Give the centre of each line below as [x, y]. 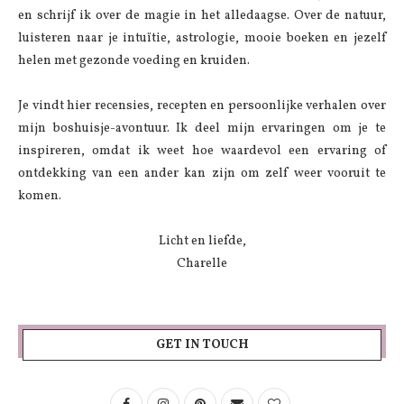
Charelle [202, 263]
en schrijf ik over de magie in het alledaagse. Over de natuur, [202, 15]
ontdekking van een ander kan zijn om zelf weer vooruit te [202, 173]
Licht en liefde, [202, 241]
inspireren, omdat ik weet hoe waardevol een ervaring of [202, 151]
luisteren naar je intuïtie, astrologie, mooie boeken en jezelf [202, 38]
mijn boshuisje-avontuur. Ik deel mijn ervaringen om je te [202, 128]
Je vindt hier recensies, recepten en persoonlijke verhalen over [202, 106]
